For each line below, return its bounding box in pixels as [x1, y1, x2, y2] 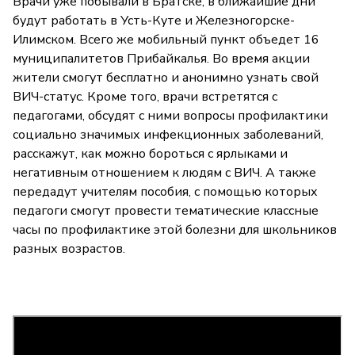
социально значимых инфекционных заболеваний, [13, 126, 323, 144]
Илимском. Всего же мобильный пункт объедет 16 [13, 31, 319, 49]
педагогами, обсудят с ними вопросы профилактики [13, 107, 328, 125]
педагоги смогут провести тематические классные [13, 202, 319, 220]
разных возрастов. [13, 240, 128, 258]
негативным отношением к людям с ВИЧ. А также [13, 164, 316, 182]
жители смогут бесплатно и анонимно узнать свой [13, 69, 319, 87]
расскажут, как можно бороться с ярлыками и [13, 145, 288, 163]
